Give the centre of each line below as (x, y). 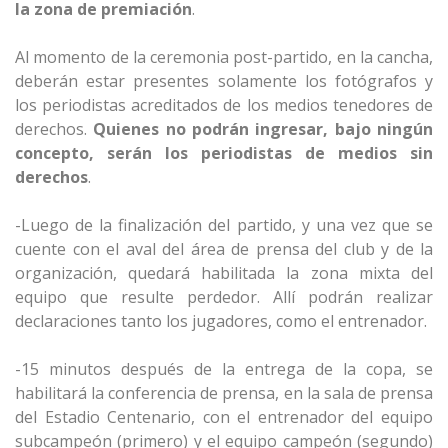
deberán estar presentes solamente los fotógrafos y (224, 81)
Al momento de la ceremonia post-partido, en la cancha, (224, 57)
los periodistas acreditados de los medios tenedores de (224, 105)
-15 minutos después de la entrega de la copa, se (224, 369)
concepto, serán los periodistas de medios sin (224, 153)
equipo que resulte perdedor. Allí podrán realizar (224, 297)
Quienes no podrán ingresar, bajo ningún (263, 129)
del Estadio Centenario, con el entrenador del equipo (224, 417)
